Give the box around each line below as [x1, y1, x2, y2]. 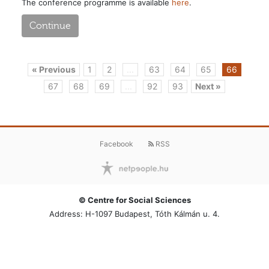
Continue [29, 19, 71, 31]
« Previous [32, 64, 76, 74]
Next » [195, 80, 221, 91]
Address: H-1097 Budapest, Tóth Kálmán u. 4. [49, 208, 220, 219]
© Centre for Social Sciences [78, 195, 191, 205]
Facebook [99, 139, 133, 148]
